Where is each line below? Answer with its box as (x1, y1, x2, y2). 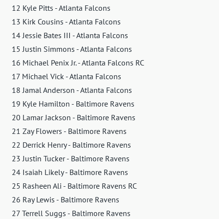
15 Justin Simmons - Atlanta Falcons (12, 44, 132, 54)
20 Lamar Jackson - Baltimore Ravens (12, 112, 135, 122)
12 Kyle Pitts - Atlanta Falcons (12, 2, 110, 13)
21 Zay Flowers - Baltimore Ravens (12, 126, 127, 136)
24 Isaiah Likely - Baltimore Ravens (12, 167, 128, 177)
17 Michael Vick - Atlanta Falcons (12, 71, 121, 81)
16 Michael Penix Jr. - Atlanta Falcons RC (12, 57, 144, 67)
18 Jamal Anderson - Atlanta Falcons (12, 85, 132, 95)
